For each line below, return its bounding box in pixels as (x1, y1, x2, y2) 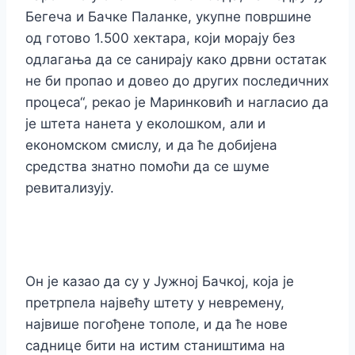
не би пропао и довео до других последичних (25, 73, 329, 90)
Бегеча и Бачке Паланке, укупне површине (25, 9, 311, 25)
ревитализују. (25, 180, 114, 197)
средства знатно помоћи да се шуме (25, 158, 269, 175)
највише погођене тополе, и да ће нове (25, 316, 288, 333)
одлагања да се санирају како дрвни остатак (25, 52, 326, 68)
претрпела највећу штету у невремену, (25, 295, 284, 311)
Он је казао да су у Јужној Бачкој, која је (25, 273, 294, 290)
